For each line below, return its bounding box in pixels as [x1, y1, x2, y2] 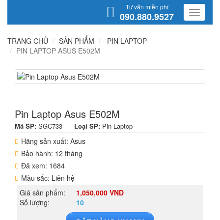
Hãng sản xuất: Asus [21, 136, 85, 146]
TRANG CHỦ [7, 36, 48, 46]
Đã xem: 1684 [21, 161, 65, 170]
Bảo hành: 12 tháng [21, 148, 82, 158]
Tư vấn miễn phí [125, 2, 168, 11]
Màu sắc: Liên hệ [21, 173, 75, 183]
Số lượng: [20, 197, 50, 207]
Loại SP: [74, 121, 102, 131]
